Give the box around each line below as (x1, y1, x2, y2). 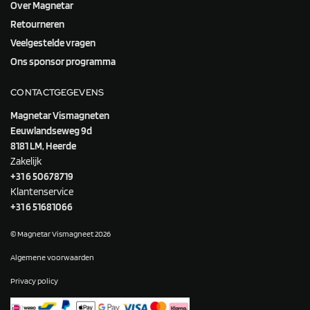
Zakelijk (10, 154, 42, 167)
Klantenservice (10, 185, 73, 198)
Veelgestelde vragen (10, 37, 95, 50)
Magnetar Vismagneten (10, 109, 109, 122)
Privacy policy (10, 275, 58, 286)
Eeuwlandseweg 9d (10, 124, 92, 137)
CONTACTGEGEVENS (10, 86, 104, 99)
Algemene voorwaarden (10, 252, 94, 263)
